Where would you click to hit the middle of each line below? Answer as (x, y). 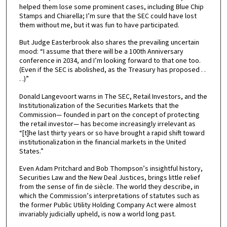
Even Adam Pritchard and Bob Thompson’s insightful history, (111, 169)
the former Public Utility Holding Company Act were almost (107, 205)
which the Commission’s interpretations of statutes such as (109, 196)
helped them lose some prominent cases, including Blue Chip (111, 7)
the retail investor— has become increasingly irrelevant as (107, 124)
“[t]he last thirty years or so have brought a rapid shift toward (112, 133)
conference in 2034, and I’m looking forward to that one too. (110, 61)
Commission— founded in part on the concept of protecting (109, 115)
